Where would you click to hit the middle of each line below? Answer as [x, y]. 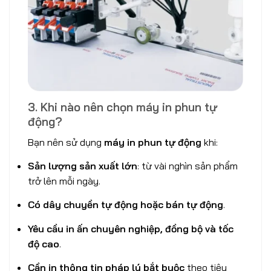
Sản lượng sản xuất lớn [83, 166]
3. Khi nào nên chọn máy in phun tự [122, 107]
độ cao [44, 243]
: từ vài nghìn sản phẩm [188, 166]
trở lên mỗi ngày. [64, 181]
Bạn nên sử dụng [66, 142]
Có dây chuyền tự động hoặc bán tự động [126, 205]
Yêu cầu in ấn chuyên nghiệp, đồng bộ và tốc [131, 228]
